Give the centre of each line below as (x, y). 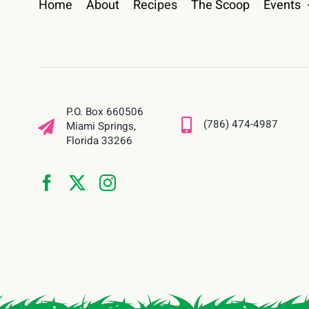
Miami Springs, (101, 127)
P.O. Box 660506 (105, 112)
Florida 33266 (100, 141)
